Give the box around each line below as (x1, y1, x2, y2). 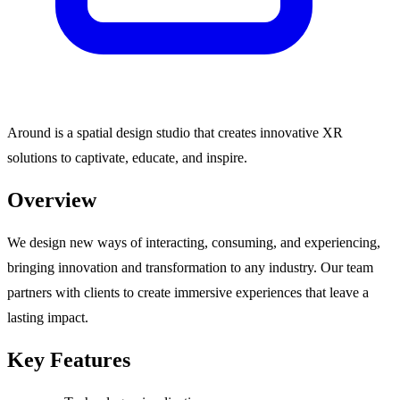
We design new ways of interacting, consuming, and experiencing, (7, 234, 380, 250)
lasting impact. (7, 309, 88, 325)
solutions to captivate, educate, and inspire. (7, 150, 247, 166)
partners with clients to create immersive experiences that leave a (7, 284, 369, 300)
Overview (7, 187, 96, 212)
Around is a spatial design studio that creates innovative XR (7, 125, 343, 141)
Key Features (7, 347, 130, 371)
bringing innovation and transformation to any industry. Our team (7, 259, 373, 275)
